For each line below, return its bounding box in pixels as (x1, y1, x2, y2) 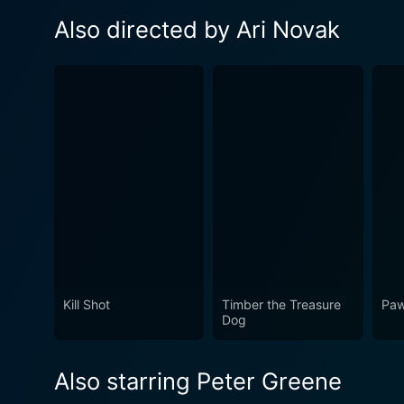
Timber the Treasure (222, 297, 342, 313)
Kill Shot (63, 297, 110, 313)
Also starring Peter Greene (54, 367, 342, 396)
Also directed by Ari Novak (54, 14, 340, 43)
